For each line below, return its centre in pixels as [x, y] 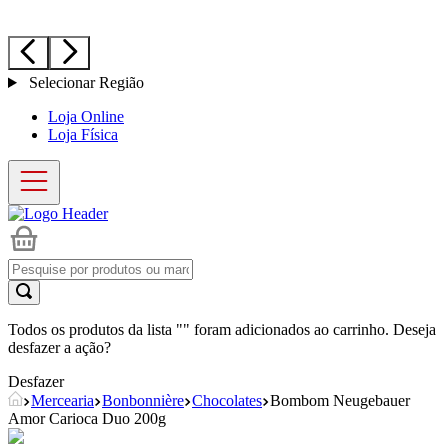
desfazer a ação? [59, 347]
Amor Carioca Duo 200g [87, 418]
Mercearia [62, 400]
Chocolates [227, 400]
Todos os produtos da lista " [95, 329]
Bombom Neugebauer [340, 400]
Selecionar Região [84, 82]
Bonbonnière [143, 400]
